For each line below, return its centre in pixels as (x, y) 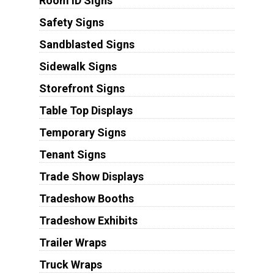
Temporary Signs (82, 133)
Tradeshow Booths (86, 199)
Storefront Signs (82, 89)
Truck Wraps (70, 265)
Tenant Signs (72, 155)
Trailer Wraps (72, 243)
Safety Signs (71, 23)
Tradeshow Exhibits (88, 221)
